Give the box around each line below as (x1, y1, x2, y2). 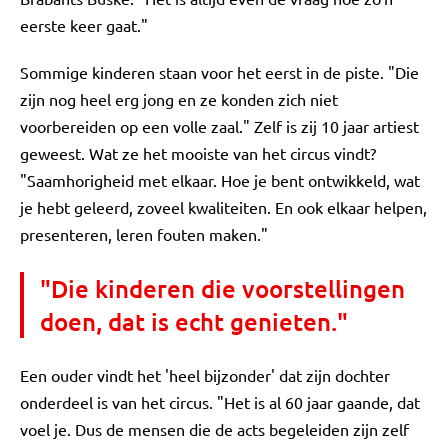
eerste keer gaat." (20, 15, 148, 35)
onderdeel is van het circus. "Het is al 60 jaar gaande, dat (20, 392, 420, 412)
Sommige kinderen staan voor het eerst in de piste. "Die (20, 62, 419, 82)
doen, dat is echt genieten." (40, 306, 348, 337)
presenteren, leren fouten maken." (20, 224, 268, 244)
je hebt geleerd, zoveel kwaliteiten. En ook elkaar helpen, (20, 197, 427, 217)
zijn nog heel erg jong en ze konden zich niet (20, 89, 338, 109)
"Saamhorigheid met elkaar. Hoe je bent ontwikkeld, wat (20, 170, 420, 190)
